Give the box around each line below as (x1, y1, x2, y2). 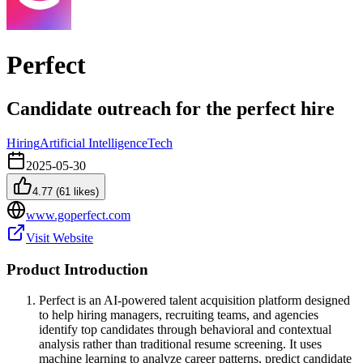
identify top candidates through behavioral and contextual (39, 322, 331, 337)
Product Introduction (6, 260, 148, 278)
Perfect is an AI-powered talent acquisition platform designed (39, 293, 350, 308)
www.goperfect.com (26, 207, 130, 222)
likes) (70, 185, 99, 198)
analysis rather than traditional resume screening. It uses (39, 337, 322, 352)
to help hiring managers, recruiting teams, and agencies (39, 308, 318, 322)
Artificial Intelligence (40, 135, 147, 150)
